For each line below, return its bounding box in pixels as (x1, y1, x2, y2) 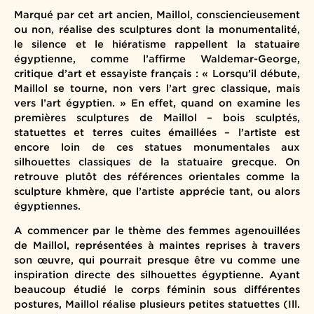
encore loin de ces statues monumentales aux (14, 141, 300, 153)
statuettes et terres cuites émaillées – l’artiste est (14, 126, 300, 139)
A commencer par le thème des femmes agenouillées (14, 224, 300, 237)
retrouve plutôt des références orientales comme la (14, 170, 300, 183)
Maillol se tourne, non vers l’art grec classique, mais (14, 82, 300, 95)
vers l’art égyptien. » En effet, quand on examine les (14, 97, 300, 109)
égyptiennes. (14, 200, 81, 212)
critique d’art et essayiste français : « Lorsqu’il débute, (14, 67, 300, 80)
